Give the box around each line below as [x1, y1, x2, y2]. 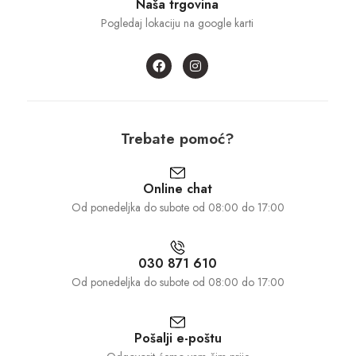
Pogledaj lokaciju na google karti [101, 15, 254, 32]
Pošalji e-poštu [133, 329, 222, 348]
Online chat [143, 180, 213, 199]
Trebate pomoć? [121, 128, 235, 150]
